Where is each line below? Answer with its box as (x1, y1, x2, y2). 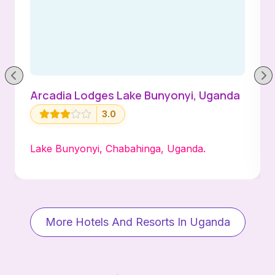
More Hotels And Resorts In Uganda (45, 215, 230, 228)
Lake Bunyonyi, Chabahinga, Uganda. (30, 142, 206, 155)
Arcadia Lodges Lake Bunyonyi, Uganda (30, 87, 240, 103)
